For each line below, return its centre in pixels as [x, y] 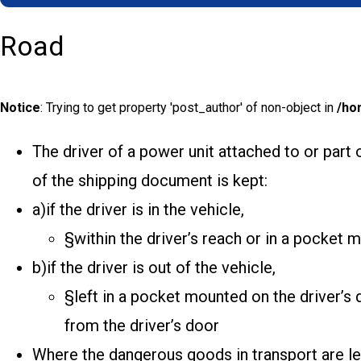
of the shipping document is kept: [150, 181]
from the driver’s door [142, 326]
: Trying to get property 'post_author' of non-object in [189, 108]
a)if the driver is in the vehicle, [138, 210]
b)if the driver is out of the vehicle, [154, 268]
